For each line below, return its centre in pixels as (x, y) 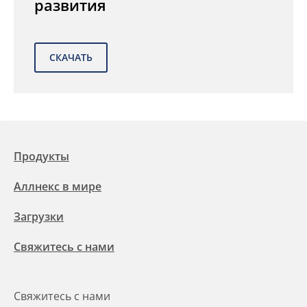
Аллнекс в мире (58, 186)
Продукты (41, 156)
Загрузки (39, 217)
